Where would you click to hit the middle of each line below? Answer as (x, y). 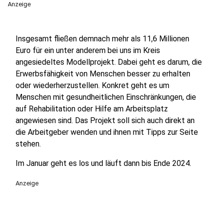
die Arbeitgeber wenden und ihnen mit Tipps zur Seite (107, 132)
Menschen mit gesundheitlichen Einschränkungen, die (106, 97)
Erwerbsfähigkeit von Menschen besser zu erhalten (103, 74)
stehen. (28, 144)
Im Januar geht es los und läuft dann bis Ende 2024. (103, 163)
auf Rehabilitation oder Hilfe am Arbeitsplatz (92, 109)
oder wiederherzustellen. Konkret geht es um (92, 85)
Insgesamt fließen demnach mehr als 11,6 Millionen (102, 39)
